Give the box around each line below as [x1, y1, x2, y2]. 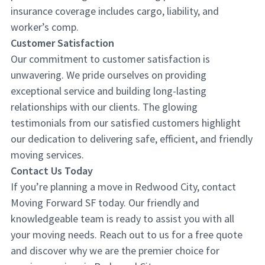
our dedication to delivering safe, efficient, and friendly [11, 132, 253, 146]
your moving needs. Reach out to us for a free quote [11, 228, 243, 241]
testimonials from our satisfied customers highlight [11, 116, 241, 130]
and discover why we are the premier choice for [11, 244, 219, 257]
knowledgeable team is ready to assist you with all [11, 212, 234, 225]
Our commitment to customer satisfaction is [11, 52, 210, 66]
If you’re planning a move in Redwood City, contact [11, 180, 236, 193]
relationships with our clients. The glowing [11, 100, 198, 114]
